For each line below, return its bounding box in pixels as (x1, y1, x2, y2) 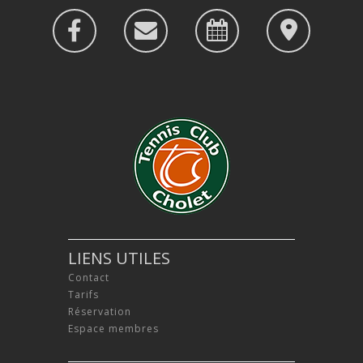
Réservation (68, 304, 131, 318)
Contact (68, 270, 109, 284)
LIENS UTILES (68, 246, 170, 269)
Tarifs (68, 287, 99, 301)
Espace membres (68, 321, 159, 335)
